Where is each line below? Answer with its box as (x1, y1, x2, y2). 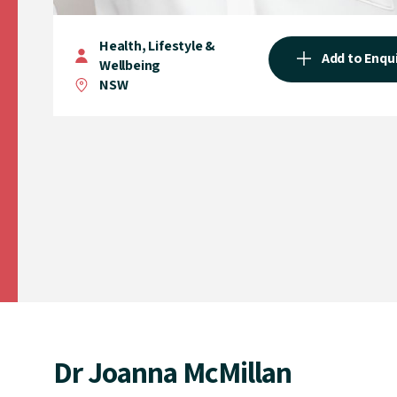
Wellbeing (99, 56, 161, 75)
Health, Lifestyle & (99, 36, 216, 56)
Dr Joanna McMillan (53, 352, 292, 392)
